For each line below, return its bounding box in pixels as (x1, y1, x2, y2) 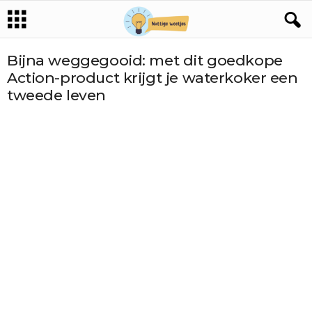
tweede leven (7, 86, 106, 104)
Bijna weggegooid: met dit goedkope (7, 52, 283, 69)
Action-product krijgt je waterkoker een (7, 69, 298, 86)
